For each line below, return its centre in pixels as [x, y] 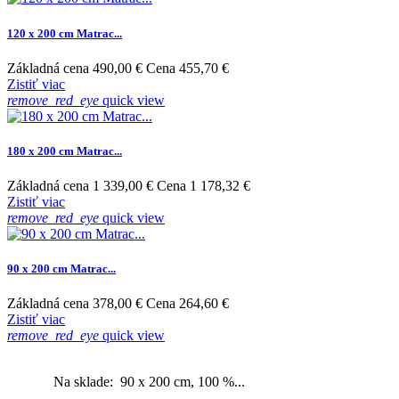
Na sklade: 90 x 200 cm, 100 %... [144, 382]
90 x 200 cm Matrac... [61, 269]
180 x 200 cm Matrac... [65, 151]
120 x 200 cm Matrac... [65, 33]
